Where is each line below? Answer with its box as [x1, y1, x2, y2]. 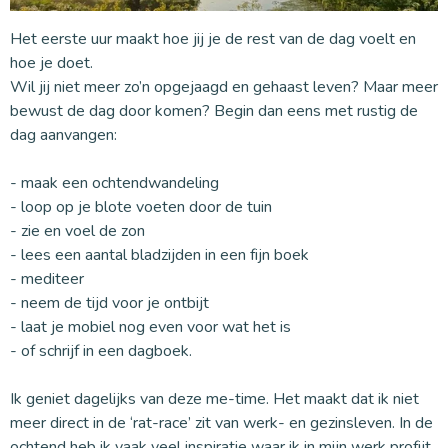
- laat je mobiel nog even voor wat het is [10, 316, 291, 339]
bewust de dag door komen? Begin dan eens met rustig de [10, 100, 418, 123]
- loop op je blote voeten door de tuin [10, 196, 272, 219]
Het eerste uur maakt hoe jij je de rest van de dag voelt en [10, 28, 416, 51]
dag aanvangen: [10, 124, 117, 147]
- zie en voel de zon [10, 220, 145, 243]
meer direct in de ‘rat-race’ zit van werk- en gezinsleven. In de [10, 412, 433, 435]
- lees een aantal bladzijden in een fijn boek [10, 244, 309, 267]
